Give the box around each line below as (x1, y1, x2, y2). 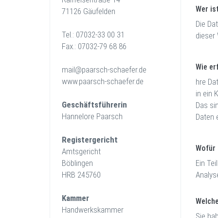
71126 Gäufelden (50, 6, 115, 16)
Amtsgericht (50, 146, 101, 156)
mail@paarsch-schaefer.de (50, 65, 146, 74)
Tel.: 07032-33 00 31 (50, 30, 125, 39)
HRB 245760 (50, 170, 101, 180)
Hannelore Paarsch (50, 111, 123, 121)
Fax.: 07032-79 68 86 (50, 41, 127, 51)
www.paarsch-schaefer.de (50, 76, 144, 86)
